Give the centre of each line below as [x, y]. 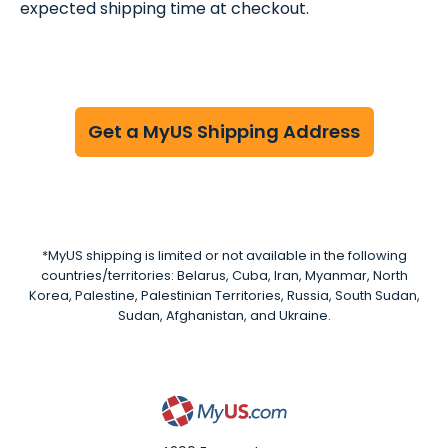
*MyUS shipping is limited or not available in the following [224, 255]
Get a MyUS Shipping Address [224, 131]
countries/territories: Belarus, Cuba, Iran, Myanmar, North [224, 275]
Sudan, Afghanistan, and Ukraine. [224, 315]
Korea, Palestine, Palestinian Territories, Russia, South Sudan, [224, 295]
